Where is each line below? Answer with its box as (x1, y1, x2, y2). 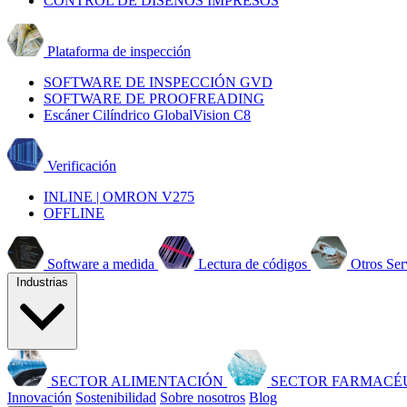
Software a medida (47, 256, 154, 272)
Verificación (47, 158, 116, 174)
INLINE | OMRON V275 (44, 189, 194, 204)
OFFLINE (44, 205, 104, 221)
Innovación (7, 390, 72, 405)
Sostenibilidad (75, 390, 156, 405)
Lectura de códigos (198, 256, 307, 272)
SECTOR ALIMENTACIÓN (51, 373, 223, 389)
